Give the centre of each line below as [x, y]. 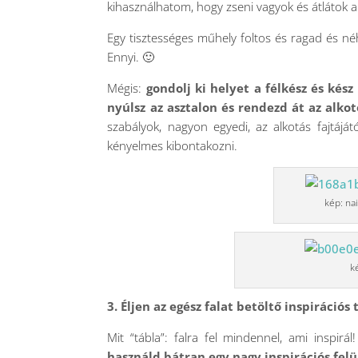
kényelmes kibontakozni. [173, 145]
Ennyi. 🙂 [131, 57]
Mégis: [127, 88]
